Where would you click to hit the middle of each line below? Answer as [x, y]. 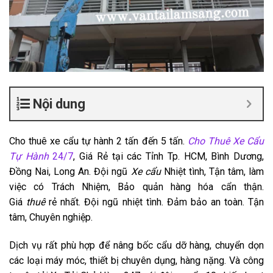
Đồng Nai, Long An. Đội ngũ [70, 172]
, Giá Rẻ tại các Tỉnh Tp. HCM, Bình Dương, [169, 157]
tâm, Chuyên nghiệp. [51, 218]
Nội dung [59, 104]
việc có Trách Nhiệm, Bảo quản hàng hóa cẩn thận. [136, 187]
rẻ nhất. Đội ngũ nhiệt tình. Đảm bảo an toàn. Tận [155, 202]
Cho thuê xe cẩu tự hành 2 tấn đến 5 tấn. [98, 141]
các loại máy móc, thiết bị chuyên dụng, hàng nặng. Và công [136, 261]
